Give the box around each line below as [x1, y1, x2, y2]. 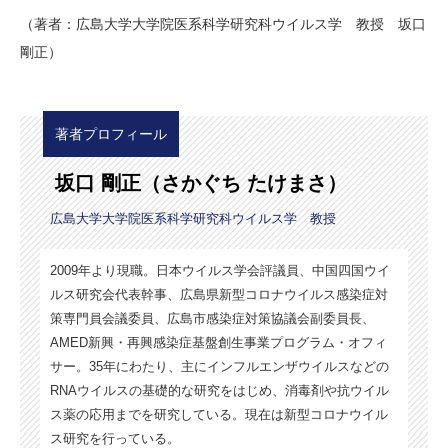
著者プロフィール [55, 125, 167, 142]
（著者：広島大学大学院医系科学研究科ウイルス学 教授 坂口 [20, 15, 426, 32]
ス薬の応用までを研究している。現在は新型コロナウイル [50, 406, 388, 422]
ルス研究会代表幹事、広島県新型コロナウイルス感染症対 [50, 286, 388, 302]
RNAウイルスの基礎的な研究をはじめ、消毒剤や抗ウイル [50, 382, 389, 398]
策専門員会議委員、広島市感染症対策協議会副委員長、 [50, 310, 375, 326]
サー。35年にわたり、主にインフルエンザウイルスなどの [50, 358, 389, 374]
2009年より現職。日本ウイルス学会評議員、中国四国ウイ [50, 262, 390, 278]
